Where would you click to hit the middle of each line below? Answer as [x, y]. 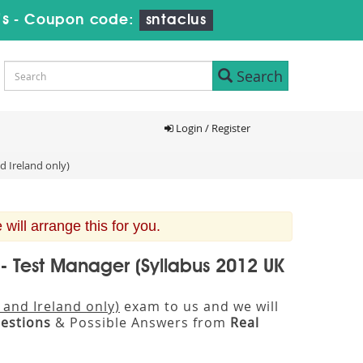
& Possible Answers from [141, 322]
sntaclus [176, 20]
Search [258, 76]
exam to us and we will [199, 306]
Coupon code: [82, 20]
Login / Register [211, 128]
